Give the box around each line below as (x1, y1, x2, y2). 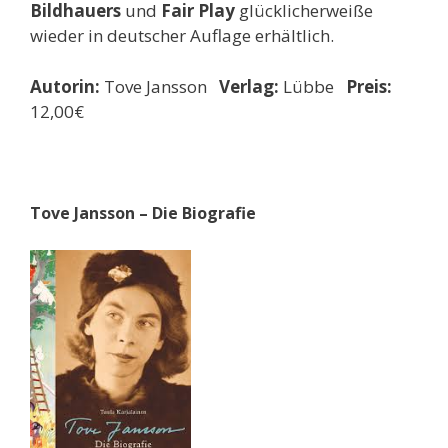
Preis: (346, 74, 392, 98)
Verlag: (219, 74, 279, 98)
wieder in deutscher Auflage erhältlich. (30, 24, 334, 47)
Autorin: (30, 74, 100, 98)
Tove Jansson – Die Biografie (30, 201, 256, 224)
